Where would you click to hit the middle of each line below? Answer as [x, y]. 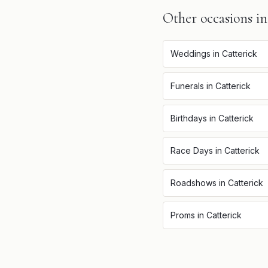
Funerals [187, 86]
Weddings [191, 54]
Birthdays [189, 118]
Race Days [192, 150]
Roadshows [194, 183]
